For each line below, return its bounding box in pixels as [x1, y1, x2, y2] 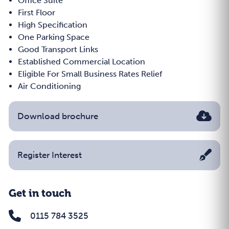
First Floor [18, 8, 55, 17]
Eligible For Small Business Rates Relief [18, 69, 162, 79]
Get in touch [9, 188, 71, 199]
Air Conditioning [18, 81, 81, 91]
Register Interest [17, 150, 82, 160]
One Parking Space [18, 32, 89, 42]
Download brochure [17, 111, 98, 121]
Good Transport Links [18, 44, 98, 54]
